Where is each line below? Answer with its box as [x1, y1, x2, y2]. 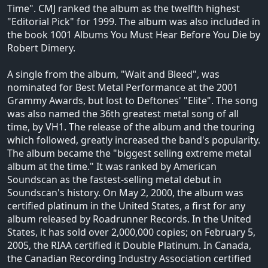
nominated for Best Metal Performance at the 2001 [7, 80, 238, 94]
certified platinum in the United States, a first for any [7, 199, 245, 212]
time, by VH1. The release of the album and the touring [7, 120, 255, 133]
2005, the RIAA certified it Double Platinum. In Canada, [7, 238, 251, 252]
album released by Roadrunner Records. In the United [7, 212, 251, 226]
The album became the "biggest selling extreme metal [7, 146, 251, 160]
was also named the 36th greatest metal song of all [7, 106, 239, 120]
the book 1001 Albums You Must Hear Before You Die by [7, 28, 260, 41]
